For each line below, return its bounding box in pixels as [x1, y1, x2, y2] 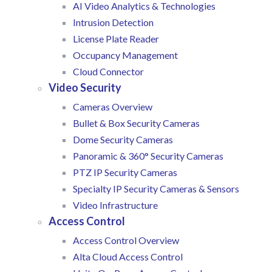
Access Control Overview [73, 234, 179, 246]
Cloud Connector [73, 66, 144, 78]
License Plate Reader [73, 33, 159, 45]
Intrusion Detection [73, 16, 154, 29]
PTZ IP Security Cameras [73, 166, 177, 178]
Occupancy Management [73, 49, 178, 61]
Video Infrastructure [73, 199, 158, 211]
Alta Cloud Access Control [73, 251, 183, 263]
